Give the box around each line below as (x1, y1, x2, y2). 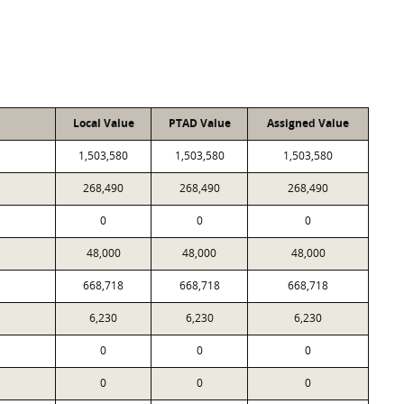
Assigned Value (267, 115, 349, 131)
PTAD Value (168, 115, 231, 131)
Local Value (72, 115, 134, 131)
